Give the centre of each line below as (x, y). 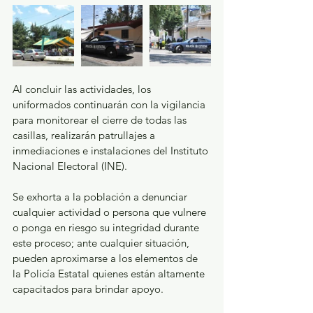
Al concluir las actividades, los (83, 89)
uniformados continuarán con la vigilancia (110, 105)
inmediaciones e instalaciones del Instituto (112, 151)
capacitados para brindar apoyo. (89, 289)
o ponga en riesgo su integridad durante (107, 228)
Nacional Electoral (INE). (71, 166)
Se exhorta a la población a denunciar (101, 197)
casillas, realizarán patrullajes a (85, 136)
